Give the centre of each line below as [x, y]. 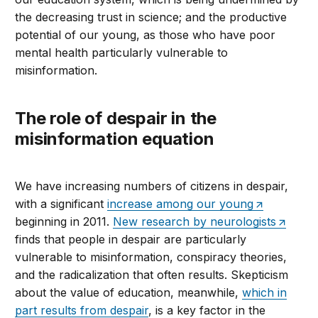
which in [265, 293]
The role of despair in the [21, 119]
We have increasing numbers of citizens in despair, [152, 186]
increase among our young [181, 204]
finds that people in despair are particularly [131, 240]
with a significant [61, 204]
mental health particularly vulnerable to [122, 53]
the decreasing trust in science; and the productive [151, 17]
